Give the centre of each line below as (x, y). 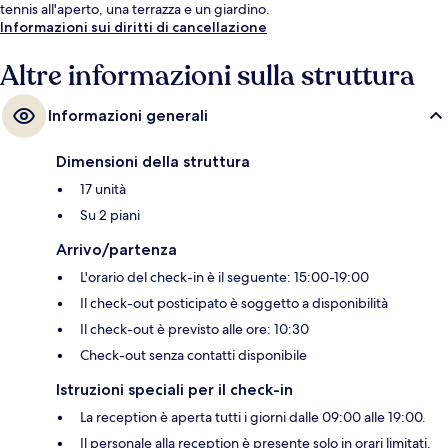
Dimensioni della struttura (153, 162)
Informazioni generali (128, 116)
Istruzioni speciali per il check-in (174, 390)
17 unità (103, 189)
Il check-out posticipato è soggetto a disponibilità (234, 303)
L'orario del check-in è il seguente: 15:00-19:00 (224, 277)
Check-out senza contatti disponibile (193, 355)
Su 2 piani (110, 215)
